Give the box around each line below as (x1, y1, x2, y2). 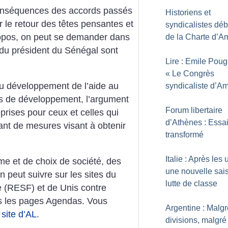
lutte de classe (165, 179, 217, 188)
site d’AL (2, 209, 37, 219)
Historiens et (165, 8, 211, 17)
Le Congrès (172, 69, 214, 78)
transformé (165, 130, 204, 139)
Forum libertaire (165, 106, 222, 115)
